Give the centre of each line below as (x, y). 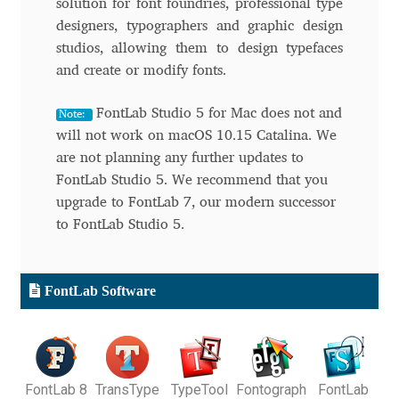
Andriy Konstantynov (104, 78)
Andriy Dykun (81, 31)
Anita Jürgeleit (85, 362)
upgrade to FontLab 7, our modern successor (195, 202)
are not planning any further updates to (179, 158)
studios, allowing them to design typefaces (199, 49)
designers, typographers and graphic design (199, 27)
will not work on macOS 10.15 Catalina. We (196, 135)
